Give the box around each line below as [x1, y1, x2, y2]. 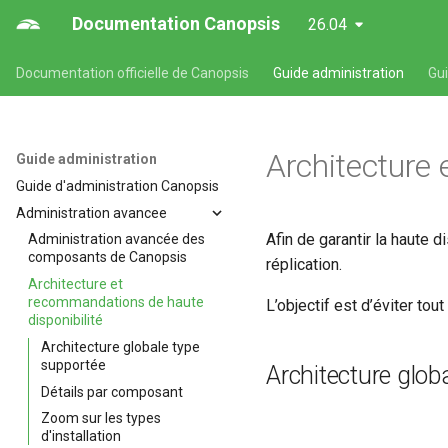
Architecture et [28, 276, 123, 292]
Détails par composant [41, 383, 183, 400]
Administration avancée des [28, 231, 205, 248]
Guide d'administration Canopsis [16, 177, 219, 194]
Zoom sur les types [41, 410, 161, 427]
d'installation [41, 428, 121, 445]
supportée [41, 356, 106, 373]
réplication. [266, 255, 342, 274]
